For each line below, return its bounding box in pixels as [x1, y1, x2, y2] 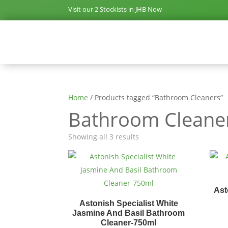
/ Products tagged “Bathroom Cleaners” [88, 92, 223, 102]
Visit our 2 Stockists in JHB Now [68, 5, 162, 14]
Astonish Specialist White [79, 199, 178, 208]
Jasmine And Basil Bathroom [72, 209, 185, 218]
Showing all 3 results [68, 132, 139, 142]
